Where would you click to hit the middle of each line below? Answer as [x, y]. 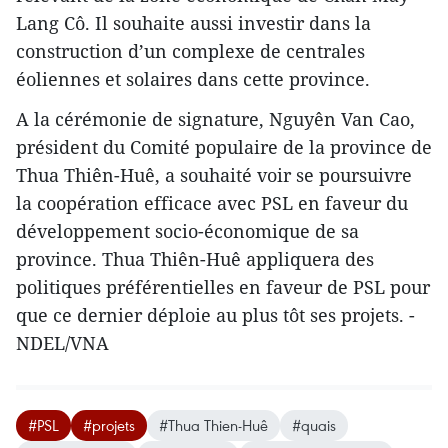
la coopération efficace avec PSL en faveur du [212, 203]
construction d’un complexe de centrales [190, 51]
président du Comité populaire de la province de [224, 147]
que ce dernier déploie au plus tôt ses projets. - [215, 315]
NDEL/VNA [62, 343]
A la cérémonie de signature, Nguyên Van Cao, [215, 119]
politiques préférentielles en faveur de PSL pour [223, 287]
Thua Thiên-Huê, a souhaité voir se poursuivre [214, 175]
